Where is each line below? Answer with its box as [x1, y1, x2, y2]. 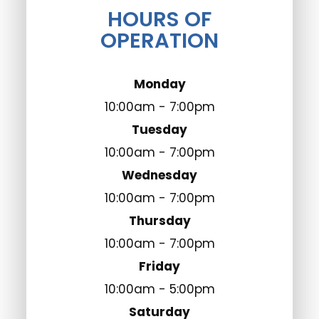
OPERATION [100, 26, 219, 55]
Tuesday [132, 120, 187, 138]
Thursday [128, 211, 191, 229]
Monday [133, 75, 186, 93]
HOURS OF [108, 4, 211, 33]
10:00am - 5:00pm [104, 280, 215, 298]
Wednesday [122, 166, 197, 184]
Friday [139, 257, 180, 275]
